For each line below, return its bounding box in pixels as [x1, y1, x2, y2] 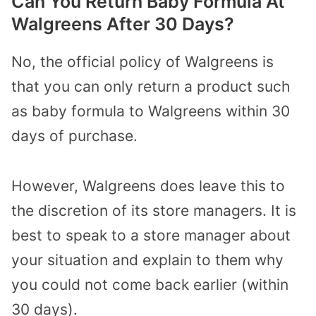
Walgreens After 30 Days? [11, 13, 234, 35]
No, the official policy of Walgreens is [11, 53, 274, 71]
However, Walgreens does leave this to [11, 176, 285, 195]
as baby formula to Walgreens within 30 [11, 102, 290, 121]
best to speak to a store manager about [11, 226, 291, 244]
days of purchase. [11, 127, 138, 145]
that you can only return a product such [11, 78, 290, 96]
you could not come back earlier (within [11, 275, 288, 293]
